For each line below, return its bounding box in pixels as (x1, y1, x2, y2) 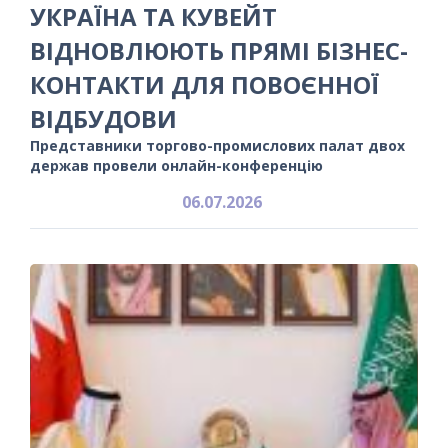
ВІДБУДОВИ (30, 101, 177, 135)
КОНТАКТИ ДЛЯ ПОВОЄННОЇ (30, 67, 379, 101)
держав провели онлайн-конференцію (30, 155, 323, 175)
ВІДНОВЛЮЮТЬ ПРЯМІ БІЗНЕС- (30, 33, 408, 67)
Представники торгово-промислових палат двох (30, 135, 405, 155)
